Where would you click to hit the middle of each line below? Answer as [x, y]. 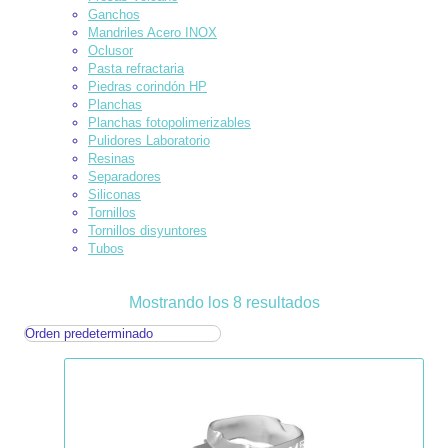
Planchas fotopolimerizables [169, 122]
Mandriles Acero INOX [152, 32]
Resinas [111, 158]
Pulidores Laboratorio [149, 140]
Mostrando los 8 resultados [224, 302]
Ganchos [114, 14]
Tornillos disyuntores [147, 230]
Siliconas [114, 194]
